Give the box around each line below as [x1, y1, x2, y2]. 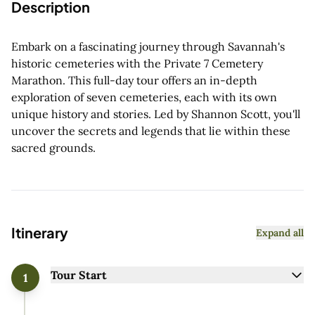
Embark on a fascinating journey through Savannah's [11, 39, 285, 53]
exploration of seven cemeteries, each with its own [11, 89, 277, 104]
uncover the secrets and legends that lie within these [11, 123, 290, 138]
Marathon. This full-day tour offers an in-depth [11, 72, 257, 87]
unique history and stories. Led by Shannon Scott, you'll [11, 106, 300, 121]
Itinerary [11, 223, 68, 241]
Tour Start [51, 267, 107, 282]
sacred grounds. [11, 140, 96, 155]
